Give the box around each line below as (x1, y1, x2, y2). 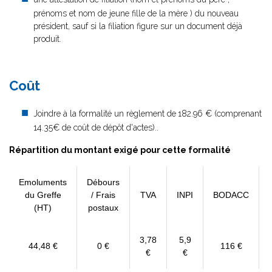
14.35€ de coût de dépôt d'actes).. (33, 123, 158, 132)
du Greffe (24, 190, 61, 200)
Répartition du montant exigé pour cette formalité (9, 145, 231, 155)
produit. (33, 34, 61, 44)
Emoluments (19, 177, 67, 187)
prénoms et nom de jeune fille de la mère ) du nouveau (33, 8, 239, 18)
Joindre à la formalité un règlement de (33, 109, 176, 118)
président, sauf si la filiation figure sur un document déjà (33, 21, 242, 31)
